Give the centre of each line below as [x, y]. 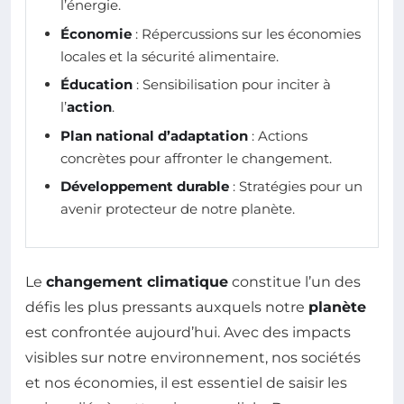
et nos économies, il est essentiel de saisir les [186, 382]
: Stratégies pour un [296, 186]
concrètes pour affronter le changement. [196, 158]
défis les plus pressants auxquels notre [167, 307]
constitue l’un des [294, 281]
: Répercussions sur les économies [246, 33]
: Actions [278, 135]
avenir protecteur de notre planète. [178, 208]
